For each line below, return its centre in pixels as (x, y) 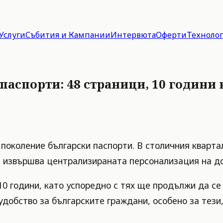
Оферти (171, 35)
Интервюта (133, 35)
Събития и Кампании (68, 35)
